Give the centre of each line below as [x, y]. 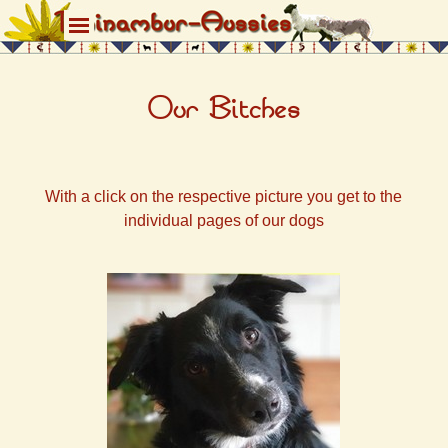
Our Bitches [224, 110]
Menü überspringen [148, 18]
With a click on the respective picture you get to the [224, 196]
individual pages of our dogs [223, 220]
